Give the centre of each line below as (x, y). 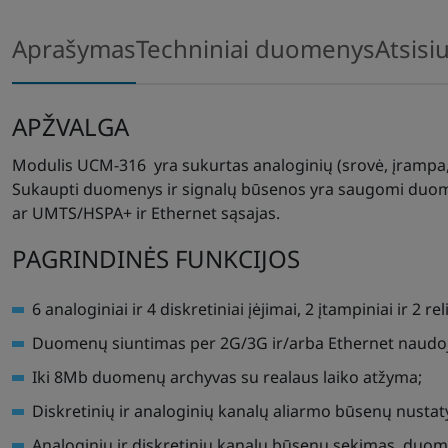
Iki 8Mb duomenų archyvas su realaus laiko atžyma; (227, 377)
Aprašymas (74, 48)
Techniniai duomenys (255, 48)
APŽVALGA (70, 126)
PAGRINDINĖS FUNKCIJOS (156, 258)
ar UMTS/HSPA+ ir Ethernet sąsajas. (146, 213)
